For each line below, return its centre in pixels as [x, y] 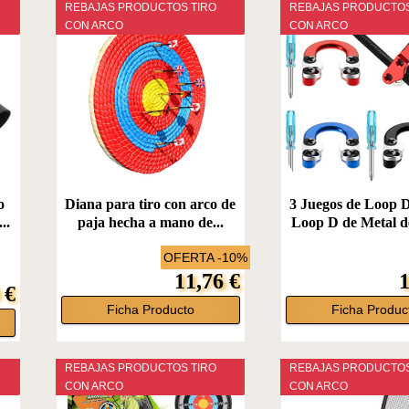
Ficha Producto [150, 309]
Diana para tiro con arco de [151, 204]
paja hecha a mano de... [150, 222]
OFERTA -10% [206, 257]
